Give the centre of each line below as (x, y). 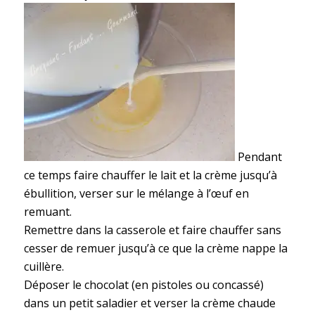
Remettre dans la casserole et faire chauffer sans (152, 230)
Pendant (258, 156)
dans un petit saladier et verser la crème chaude (149, 303)
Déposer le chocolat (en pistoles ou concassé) (143, 284)
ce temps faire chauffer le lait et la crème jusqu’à (150, 175)
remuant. (47, 211)
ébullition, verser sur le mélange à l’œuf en (136, 193)
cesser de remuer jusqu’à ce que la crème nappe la (155, 248)
